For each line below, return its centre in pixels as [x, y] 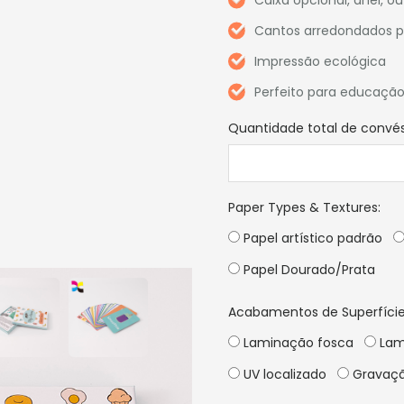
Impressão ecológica [321, 61]
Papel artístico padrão [312, 238]
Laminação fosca [297, 343]
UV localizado [284, 374]
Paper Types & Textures [303, 207]
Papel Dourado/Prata [308, 270]
